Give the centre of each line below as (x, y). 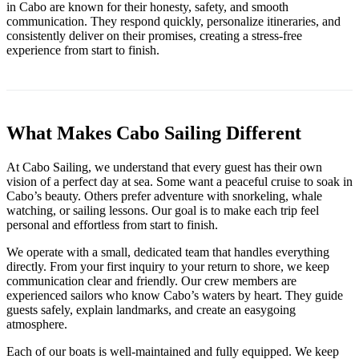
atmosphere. (37, 324)
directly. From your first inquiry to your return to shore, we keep (168, 266)
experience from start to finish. (83, 50)
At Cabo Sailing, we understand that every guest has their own (164, 167)
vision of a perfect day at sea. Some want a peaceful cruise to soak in (179, 181)
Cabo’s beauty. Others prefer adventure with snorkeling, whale (164, 196)
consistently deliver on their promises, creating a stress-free (154, 35)
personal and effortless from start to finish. (112, 224)
